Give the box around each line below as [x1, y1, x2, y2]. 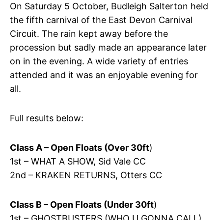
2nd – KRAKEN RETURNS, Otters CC [9, 169, 162, 180]
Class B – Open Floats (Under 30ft [9, 199, 154, 210]
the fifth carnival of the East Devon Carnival [9, 14, 192, 25]
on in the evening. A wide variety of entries [9, 55, 188, 66]
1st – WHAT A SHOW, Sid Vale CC [9, 156, 146, 166]
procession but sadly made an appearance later [9, 42, 207, 53]
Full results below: [9, 112, 83, 123]
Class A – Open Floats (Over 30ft [9, 142, 149, 153]
